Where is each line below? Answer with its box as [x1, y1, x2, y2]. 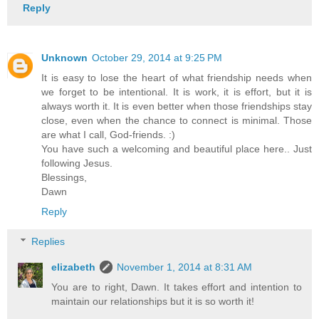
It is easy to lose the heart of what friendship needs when [41, 72, 312, 84]
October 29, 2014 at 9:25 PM [92, 52, 222, 64]
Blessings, [41, 172, 87, 184]
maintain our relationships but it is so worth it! [51, 295, 255, 307]
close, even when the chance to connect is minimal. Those [41, 115, 312, 127]
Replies [31, 235, 66, 247]
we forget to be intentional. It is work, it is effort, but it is [41, 86, 312, 98]
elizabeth [51, 261, 96, 273]
